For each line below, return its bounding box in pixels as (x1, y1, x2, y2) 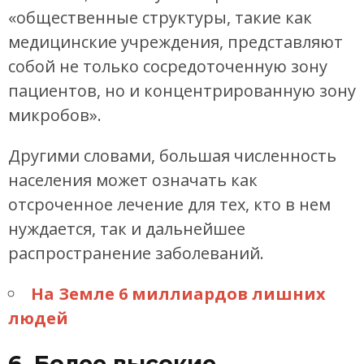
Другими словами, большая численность (8, 145, 336, 167)
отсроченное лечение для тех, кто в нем (8, 193, 331, 216)
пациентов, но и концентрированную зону (8, 80, 356, 102)
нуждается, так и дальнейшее (8, 218, 245, 240)
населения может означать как (8, 169, 258, 192)
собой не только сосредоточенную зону (8, 55, 327, 78)
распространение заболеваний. (8, 242, 264, 265)
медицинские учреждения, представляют (8, 31, 343, 54)
